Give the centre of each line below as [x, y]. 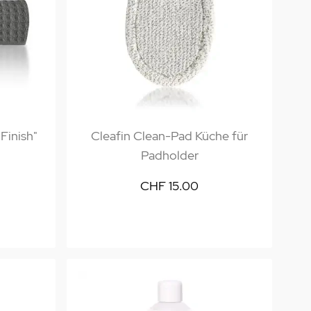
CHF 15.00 [169, 186]
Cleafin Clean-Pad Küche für [169, 136]
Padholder [169, 155]
